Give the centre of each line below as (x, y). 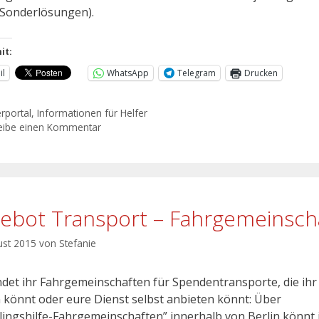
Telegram (197, 73)
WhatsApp (128, 73)
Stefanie (78, 243)
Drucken (261, 73)
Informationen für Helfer (93, 113)
